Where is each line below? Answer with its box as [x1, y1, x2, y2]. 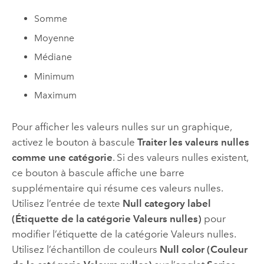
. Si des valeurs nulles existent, [112, 151, 248, 163]
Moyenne [34, 32, 75, 44]
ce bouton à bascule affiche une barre [11, 166, 184, 179]
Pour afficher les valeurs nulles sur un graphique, [11, 120, 232, 133]
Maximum [34, 90, 77, 101]
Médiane [34, 51, 72, 63]
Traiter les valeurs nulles [137, 136, 249, 148]
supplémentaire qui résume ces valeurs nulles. [11, 181, 223, 194]
